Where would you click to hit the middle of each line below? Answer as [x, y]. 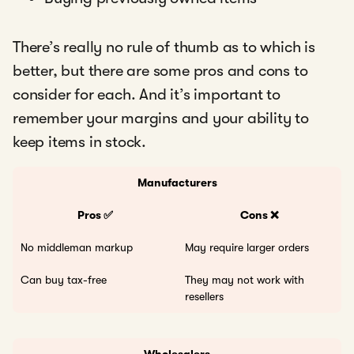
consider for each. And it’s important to [147, 94]
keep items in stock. [81, 141]
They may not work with [245, 279]
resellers [204, 296]
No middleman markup [77, 247]
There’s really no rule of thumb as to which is [164, 47]
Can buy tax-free [64, 279]
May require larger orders [247, 247]
